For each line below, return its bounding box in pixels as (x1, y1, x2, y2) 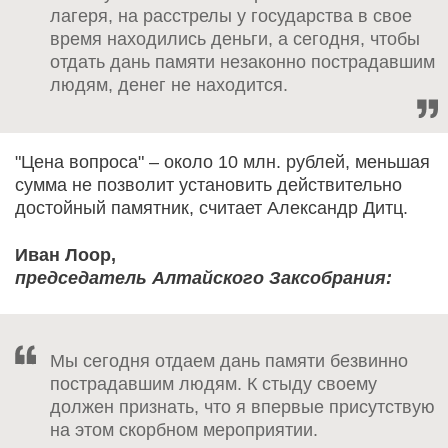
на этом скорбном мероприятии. (50, 419, 318, 440)
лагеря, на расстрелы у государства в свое (50, 5, 412, 26)
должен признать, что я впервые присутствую (50, 396, 435, 417)
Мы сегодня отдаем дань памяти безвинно (50, 350, 408, 371)
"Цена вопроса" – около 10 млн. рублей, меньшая (15, 151, 430, 172)
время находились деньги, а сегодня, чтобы (50, 28, 420, 49)
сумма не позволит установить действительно (15, 174, 402, 195)
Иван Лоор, (15, 244, 116, 265)
